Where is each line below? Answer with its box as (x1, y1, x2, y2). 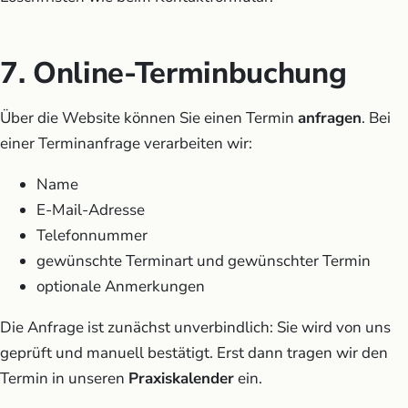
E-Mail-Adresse (36, 199, 145, 220)
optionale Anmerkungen (36, 275, 205, 297)
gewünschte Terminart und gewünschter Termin (36, 250, 371, 271)
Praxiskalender (128, 367, 234, 389)
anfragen (298, 107, 362, 128)
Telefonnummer (36, 224, 148, 246)
